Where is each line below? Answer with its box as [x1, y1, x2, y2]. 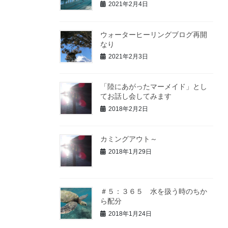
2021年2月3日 [108, 53, 148, 61]
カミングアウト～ [100, 135, 157, 144]
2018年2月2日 [108, 105, 148, 112]
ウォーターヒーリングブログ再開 [100, 30, 207, 39]
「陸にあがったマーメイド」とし [100, 82, 207, 91]
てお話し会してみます [100, 92, 172, 101]
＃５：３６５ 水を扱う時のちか [100, 187, 207, 195]
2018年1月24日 [108, 210, 152, 217]
